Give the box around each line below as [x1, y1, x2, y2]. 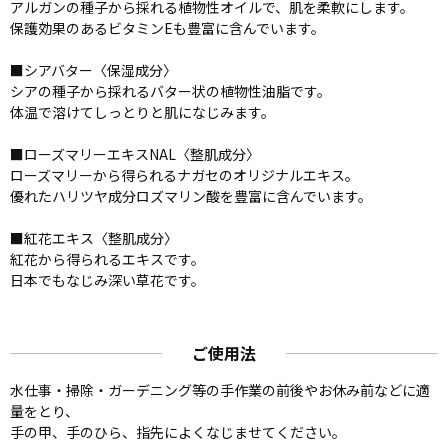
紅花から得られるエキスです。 [10, 249, 205, 269]
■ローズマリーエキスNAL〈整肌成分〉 [10, 144, 260, 164]
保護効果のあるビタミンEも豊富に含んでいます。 [10, 18, 325, 38]
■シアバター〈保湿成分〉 [10, 60, 177, 80]
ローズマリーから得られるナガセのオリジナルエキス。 [10, 165, 359, 185]
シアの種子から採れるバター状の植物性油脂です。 [10, 81, 331, 101]
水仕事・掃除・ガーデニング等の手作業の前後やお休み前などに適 [10, 380, 430, 400]
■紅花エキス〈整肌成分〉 [10, 228, 178, 248]
